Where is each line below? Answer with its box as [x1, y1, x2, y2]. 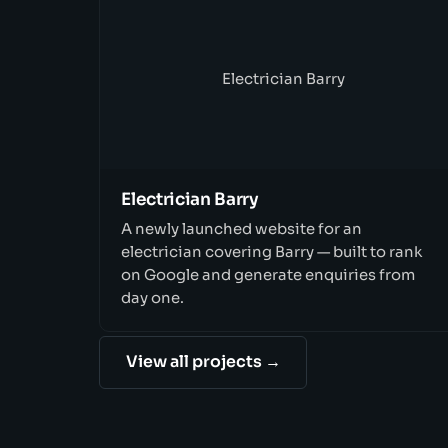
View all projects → [125, 351, 281, 372]
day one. [121, 288, 185, 307]
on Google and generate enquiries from [121, 265, 416, 284]
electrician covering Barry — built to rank [121, 242, 424, 261]
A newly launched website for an [121, 219, 363, 238]
